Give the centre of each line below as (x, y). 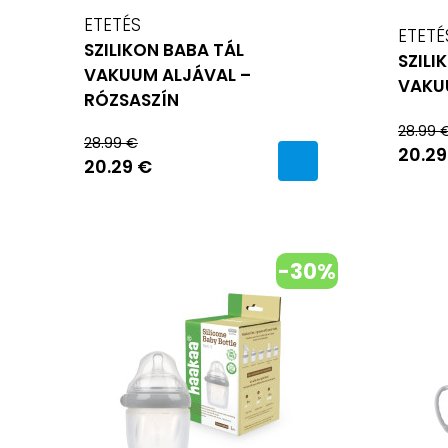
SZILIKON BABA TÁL (164, 49)
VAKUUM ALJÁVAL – (167, 74)
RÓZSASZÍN (131, 99)
